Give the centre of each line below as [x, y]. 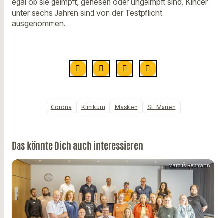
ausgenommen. [39, 23]
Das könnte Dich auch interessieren [77, 145]
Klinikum [93, 107]
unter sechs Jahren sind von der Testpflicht [87, 12]
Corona [61, 107]
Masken [126, 107]
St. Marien [161, 107]
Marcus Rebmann [189, 165]
